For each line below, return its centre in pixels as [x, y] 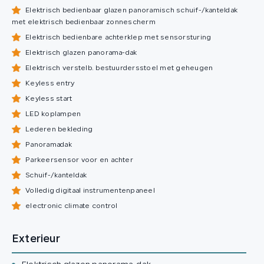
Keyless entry [49, 84]
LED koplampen [52, 115]
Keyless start [48, 99]
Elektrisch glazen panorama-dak [80, 53]
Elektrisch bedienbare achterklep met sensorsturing [118, 38]
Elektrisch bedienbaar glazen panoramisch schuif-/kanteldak [131, 11]
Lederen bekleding [58, 130]
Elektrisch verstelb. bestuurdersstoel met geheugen [118, 69]
